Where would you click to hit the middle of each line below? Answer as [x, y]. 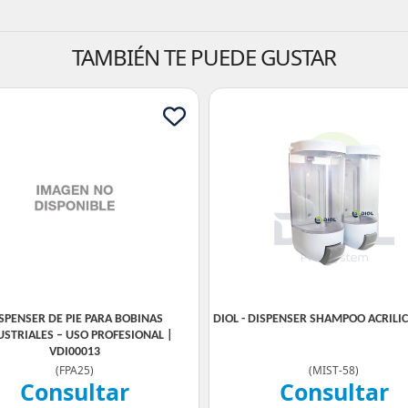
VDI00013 [74, 352]
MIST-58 [334, 370]
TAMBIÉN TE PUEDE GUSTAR [204, 57]
